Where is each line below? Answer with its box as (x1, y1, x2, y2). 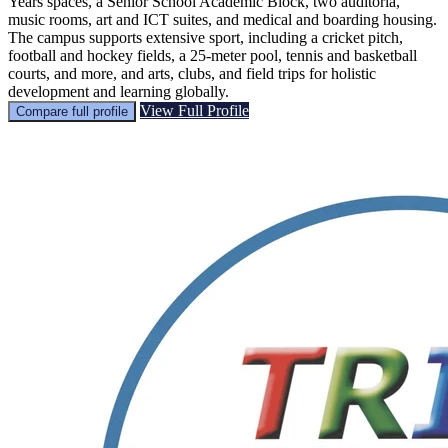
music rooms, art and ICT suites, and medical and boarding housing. (8, 10, 437, 28)
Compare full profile (16, 103, 128, 119)
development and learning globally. (8, 82, 229, 100)
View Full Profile (140, 101, 249, 119)
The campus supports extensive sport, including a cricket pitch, (8, 28, 403, 46)
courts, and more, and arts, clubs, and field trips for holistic (8, 64, 376, 82)
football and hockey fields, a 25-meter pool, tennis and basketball (8, 46, 417, 64)
